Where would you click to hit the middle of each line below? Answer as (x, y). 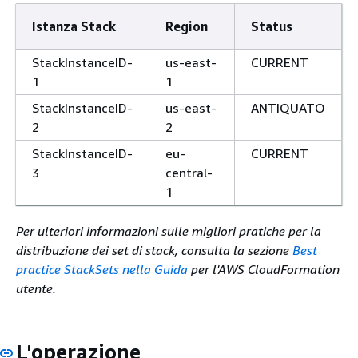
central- (189, 173)
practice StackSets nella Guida (102, 269)
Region (187, 26)
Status (272, 26)
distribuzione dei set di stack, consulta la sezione (154, 250)
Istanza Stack (74, 26)
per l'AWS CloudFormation (264, 269)
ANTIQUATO (288, 108)
